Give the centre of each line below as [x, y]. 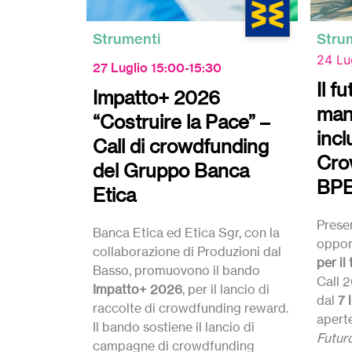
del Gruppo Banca [171, 171]
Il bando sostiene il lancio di [174, 327]
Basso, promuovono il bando [176, 270]
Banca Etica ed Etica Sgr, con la [186, 233]
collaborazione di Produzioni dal [187, 251]
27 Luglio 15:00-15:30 [157, 68]
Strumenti [126, 39]
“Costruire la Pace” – [181, 122]
